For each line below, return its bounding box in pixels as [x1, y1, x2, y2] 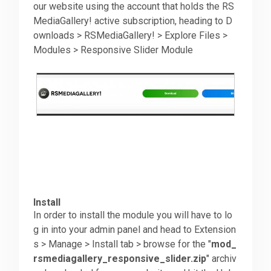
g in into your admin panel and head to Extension [33, 224, 237, 236]
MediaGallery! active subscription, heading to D [33, 15, 233, 27]
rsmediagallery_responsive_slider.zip [33, 253, 207, 265]
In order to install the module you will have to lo [33, 209, 233, 221]
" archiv [206, 253, 237, 265]
